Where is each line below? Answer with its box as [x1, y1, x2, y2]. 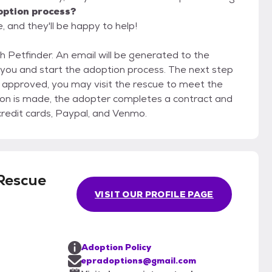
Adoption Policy [81, 242, 151, 253]
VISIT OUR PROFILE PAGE [95, 189, 214, 200]
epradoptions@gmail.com [81, 255, 196, 267]
